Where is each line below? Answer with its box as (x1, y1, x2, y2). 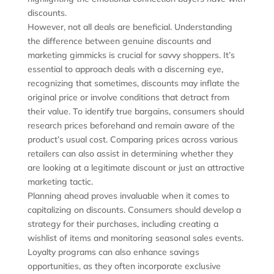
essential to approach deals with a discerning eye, (27, 64, 223, 75)
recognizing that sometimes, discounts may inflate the (27, 78, 240, 89)
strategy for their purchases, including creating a (27, 218, 218, 230)
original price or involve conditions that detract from (27, 92, 229, 103)
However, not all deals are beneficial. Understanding (27, 21, 232, 33)
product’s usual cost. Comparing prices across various (27, 134, 238, 146)
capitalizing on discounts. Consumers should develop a (27, 204, 241, 216)
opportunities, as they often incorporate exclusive (27, 261, 221, 272)
